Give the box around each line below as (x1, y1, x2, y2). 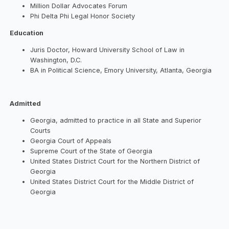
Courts (30, 127, 51, 135)
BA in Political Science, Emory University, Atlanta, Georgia (30, 66, 212, 74)
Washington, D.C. (30, 56, 82, 64)
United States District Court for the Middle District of (30, 178, 194, 186)
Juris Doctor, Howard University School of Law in (30, 45, 185, 54)
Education (10, 29, 44, 37)
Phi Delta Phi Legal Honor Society (30, 12, 135, 20)
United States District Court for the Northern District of (30, 157, 200, 166)
